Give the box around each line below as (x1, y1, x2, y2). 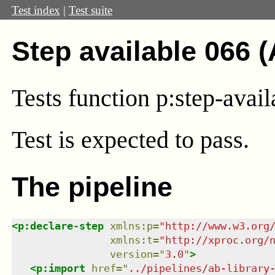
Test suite (68, 3, 112, 17)
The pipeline (11, 171, 172, 203)
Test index (11, 3, 60, 17)
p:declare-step (17, 219, 104, 232)
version (109, 247, 153, 260)
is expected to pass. (58, 126, 249, 154)
